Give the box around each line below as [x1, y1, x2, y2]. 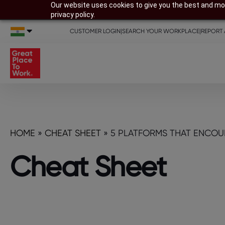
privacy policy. [50, 11, 95, 19]
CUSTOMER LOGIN [70, 27, 121, 35]
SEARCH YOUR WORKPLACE [122, 27, 200, 35]
